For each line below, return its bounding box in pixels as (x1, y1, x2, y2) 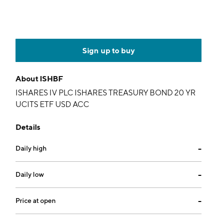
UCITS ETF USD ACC (15, 100, 89, 109)
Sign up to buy (82, 46, 135, 55)
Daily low (15, 170, 44, 178)
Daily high (15, 144, 46, 152)
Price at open (15, 197, 56, 204)
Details (15, 122, 40, 132)
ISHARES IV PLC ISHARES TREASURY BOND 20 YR (15, 88, 196, 97)
